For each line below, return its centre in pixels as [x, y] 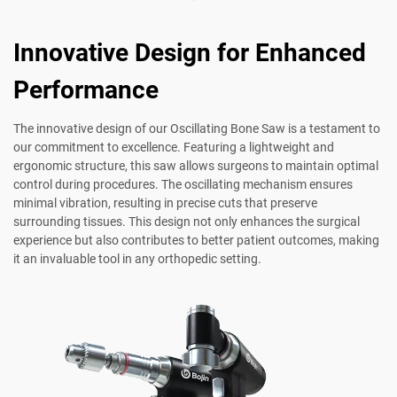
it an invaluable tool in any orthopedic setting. [137, 259]
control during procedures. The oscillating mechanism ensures [183, 185]
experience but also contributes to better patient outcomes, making [196, 241]
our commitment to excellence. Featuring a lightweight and [174, 148]
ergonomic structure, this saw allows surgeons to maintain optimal [196, 166]
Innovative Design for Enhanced [190, 53]
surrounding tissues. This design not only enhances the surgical [187, 222]
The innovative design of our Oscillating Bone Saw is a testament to [197, 129]
